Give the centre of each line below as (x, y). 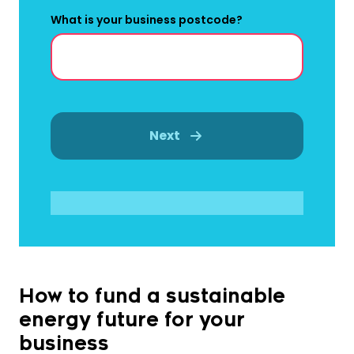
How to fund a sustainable (152, 297)
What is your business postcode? (147, 20)
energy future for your (132, 320)
